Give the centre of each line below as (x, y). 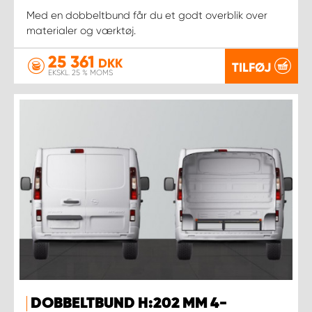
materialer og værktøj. (81, 30)
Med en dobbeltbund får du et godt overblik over (147, 15)
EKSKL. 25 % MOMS (80, 73)
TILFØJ (251, 67)
